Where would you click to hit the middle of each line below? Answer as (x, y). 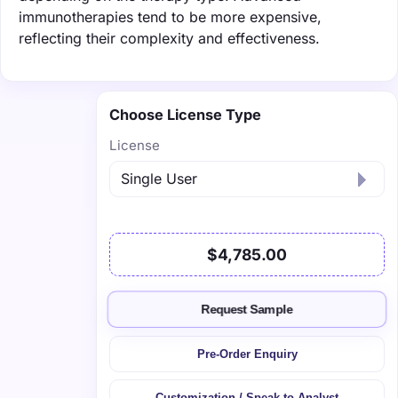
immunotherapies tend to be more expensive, (170, 16)
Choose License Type (185, 114)
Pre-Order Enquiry (247, 354)
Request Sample (247, 310)
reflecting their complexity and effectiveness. (169, 38)
